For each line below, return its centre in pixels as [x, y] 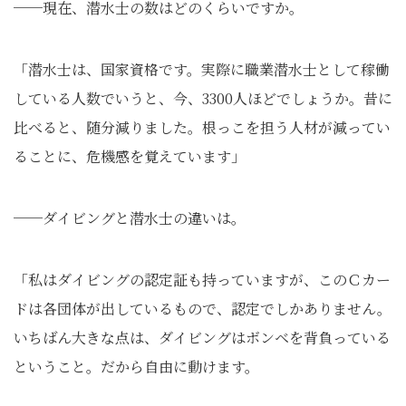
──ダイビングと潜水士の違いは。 [130, 218]
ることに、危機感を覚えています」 [130, 156]
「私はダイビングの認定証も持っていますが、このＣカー [202, 280]
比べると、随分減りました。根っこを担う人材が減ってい [202, 127]
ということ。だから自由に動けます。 [136, 367]
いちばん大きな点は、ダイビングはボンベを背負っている [202, 338]
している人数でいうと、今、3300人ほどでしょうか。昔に [203, 98]
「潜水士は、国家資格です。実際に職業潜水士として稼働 [202, 69]
